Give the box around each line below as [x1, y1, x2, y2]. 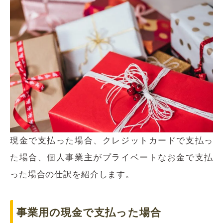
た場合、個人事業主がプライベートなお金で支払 [10, 153, 213, 163]
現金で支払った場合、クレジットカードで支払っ [10, 136, 213, 146]
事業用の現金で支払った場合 [16, 207, 161, 219]
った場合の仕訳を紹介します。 [10, 170, 134, 180]
